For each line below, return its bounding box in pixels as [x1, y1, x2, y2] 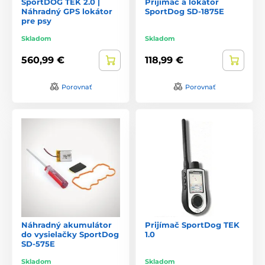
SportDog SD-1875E [145, 6, 224, 16]
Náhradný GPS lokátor [21, 6, 112, 16]
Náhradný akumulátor [21, 219, 112, 230]
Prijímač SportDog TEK [145, 219, 240, 230]
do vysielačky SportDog [21, 229, 119, 239]
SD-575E [21, 238, 55, 248]
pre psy [21, 15, 51, 25]
